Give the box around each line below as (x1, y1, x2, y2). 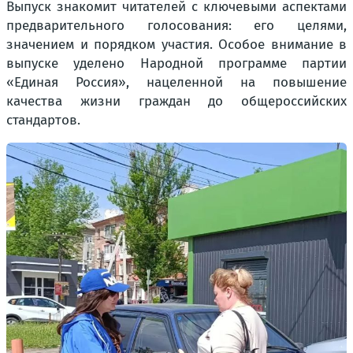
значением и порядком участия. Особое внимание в (6, 36, 347, 54)
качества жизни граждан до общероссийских (6, 93, 347, 110)
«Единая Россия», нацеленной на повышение (6, 74, 347, 91)
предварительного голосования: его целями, (6, 17, 347, 35)
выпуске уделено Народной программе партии (6, 55, 347, 72)
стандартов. (6, 112, 80, 129)
